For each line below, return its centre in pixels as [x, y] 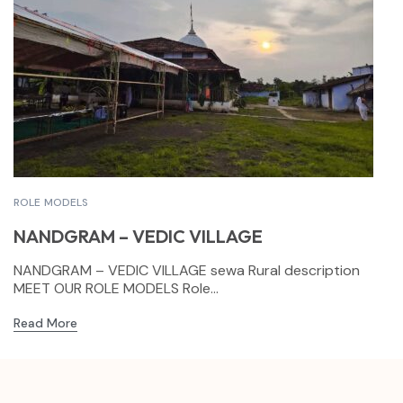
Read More [45, 323]
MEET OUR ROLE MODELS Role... [116, 288]
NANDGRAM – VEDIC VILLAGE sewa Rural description [187, 270]
